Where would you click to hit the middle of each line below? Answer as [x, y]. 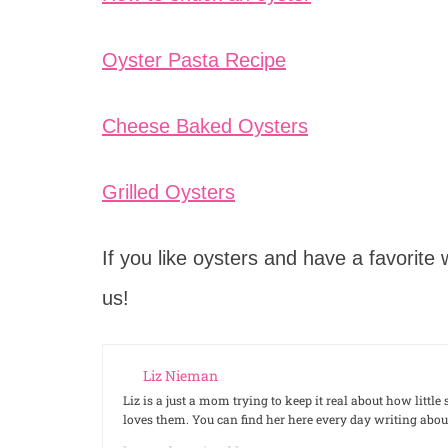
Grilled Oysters [168, 192]
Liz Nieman [180, 375]
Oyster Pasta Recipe [194, 60]
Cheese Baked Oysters [205, 126]
